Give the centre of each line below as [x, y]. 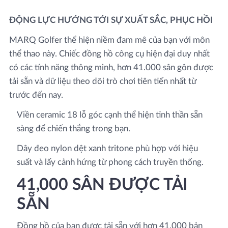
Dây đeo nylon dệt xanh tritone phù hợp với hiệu [107, 148]
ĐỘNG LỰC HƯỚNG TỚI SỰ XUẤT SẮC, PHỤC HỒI [111, 20]
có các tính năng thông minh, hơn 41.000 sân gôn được [111, 67]
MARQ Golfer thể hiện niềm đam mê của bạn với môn [109, 40]
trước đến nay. [36, 95]
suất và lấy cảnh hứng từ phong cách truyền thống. [110, 162]
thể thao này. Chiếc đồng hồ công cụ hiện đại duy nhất [109, 54]
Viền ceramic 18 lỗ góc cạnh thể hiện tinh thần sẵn [110, 115]
